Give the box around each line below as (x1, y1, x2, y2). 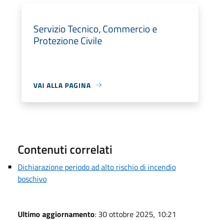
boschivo (18, 172, 47, 185)
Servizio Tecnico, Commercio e (33, 21, 157, 36)
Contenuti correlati (18, 140, 112, 158)
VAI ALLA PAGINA (33, 80, 91, 90)
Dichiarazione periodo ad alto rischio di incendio (18, 161, 176, 173)
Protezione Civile (33, 32, 102, 48)
